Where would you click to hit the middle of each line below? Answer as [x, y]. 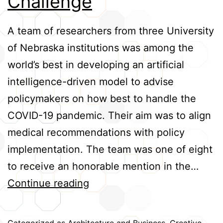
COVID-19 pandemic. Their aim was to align [109, 116]
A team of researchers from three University [111, 31]
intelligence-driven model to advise [91, 82]
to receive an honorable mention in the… [103, 167]
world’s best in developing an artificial [96, 65]
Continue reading [48, 183]
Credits [35, 17]
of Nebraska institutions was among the [101, 48]
